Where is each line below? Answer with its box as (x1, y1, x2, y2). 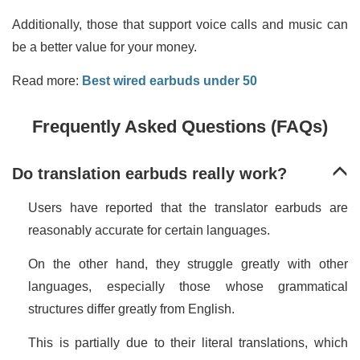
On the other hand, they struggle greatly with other (28, 257, 348, 272)
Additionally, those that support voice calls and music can (12, 18, 348, 32)
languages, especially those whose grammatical (28, 280, 348, 294)
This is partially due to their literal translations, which (28, 336, 348, 350)
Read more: (12, 74, 82, 88)
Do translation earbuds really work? (12, 165, 287, 183)
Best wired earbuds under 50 (82, 74, 257, 88)
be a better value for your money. (12, 40, 197, 55)
